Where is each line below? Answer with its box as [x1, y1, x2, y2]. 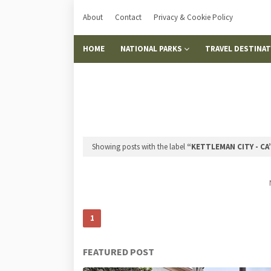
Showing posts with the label [92, 142, 187, 152]
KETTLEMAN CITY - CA [191, 142, 269, 152]
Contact [115, 12, 142, 22]
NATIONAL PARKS [120, 44, 182, 54]
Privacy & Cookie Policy [154, 12, 233, 22]
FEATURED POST [83, 246, 154, 258]
